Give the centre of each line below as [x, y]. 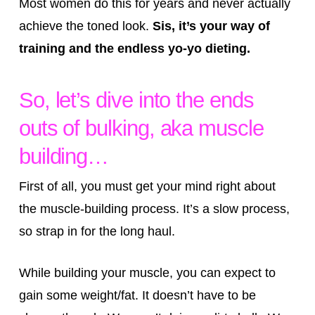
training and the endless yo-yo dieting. [134, 48]
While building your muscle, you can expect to [147, 273]
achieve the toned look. [85, 26]
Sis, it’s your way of [211, 26]
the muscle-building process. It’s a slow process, [154, 209]
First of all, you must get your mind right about [147, 187]
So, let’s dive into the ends [136, 101]
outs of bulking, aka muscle [141, 129]
